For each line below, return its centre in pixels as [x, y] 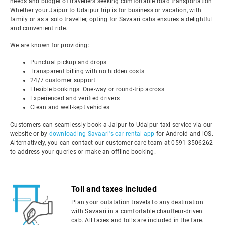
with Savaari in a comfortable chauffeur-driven [137, 211]
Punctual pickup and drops [69, 62]
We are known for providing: [50, 45]
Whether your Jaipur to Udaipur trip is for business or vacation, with [106, 10]
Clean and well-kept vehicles [70, 107]
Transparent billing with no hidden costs [87, 71]
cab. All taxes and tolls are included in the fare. [138, 220]
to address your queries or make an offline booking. [83, 152]
